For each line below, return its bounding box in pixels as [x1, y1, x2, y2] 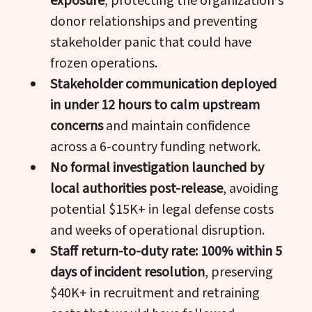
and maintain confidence [103, 116, 250, 136]
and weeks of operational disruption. [50, 220, 265, 240]
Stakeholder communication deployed [50, 74, 276, 94]
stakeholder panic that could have [50, 32, 251, 52]
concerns [50, 116, 103, 136]
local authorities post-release [50, 178, 223, 198]
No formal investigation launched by [50, 157, 264, 178]
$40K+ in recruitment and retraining [50, 283, 260, 303]
